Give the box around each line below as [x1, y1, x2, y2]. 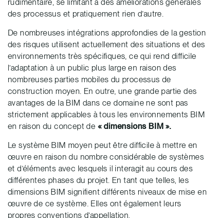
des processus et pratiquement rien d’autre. [8, 9, 164, 19]
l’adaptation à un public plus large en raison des [8, 63, 177, 73]
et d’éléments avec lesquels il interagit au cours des [8, 163, 193, 174]
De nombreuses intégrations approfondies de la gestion [8, 28, 206, 38]
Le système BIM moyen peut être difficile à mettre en [8, 140, 198, 150]
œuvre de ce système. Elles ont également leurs [8, 199, 182, 209]
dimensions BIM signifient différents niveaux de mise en [8, 187, 207, 197]
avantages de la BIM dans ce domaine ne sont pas [8, 98, 188, 108]
